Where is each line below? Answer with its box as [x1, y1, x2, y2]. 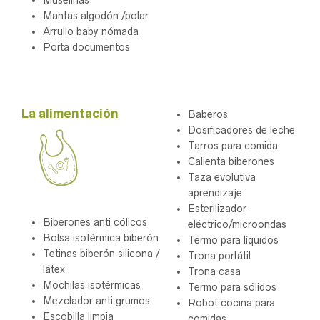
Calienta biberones [188, 156, 274, 168]
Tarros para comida [188, 140, 278, 152]
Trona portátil [188, 250, 251, 262]
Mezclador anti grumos [43, 294, 150, 306]
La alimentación [21, 106, 119, 121]
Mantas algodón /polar [43, 9, 149, 21]
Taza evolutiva [188, 171, 256, 184]
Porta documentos [43, 41, 130, 53]
